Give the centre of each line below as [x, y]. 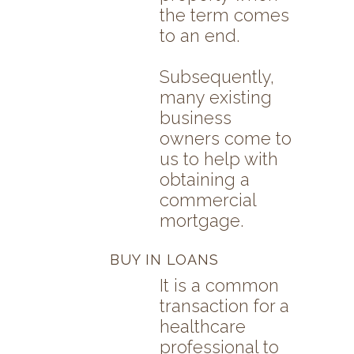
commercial [208, 200]
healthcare [203, 327]
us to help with [219, 159]
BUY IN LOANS [164, 260]
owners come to [226, 139]
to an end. [200, 36]
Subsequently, [217, 77]
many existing [216, 98]
